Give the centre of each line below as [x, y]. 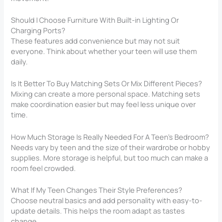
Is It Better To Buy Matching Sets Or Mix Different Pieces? [107, 83]
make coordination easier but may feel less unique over [104, 104]
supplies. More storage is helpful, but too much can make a [110, 157]
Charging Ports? [38, 30]
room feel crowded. [44, 168]
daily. [20, 61]
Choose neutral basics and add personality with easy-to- [107, 200]
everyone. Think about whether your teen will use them [104, 51]
